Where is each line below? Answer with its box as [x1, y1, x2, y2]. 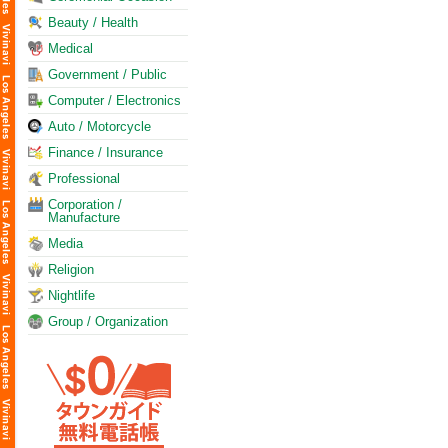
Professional [48, 171, 120, 186]
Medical [48, 41, 93, 56]
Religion [48, 262, 94, 277]
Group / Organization [48, 314, 168, 329]
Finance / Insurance [48, 145, 163, 160]
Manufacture [48, 210, 120, 225]
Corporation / [48, 197, 122, 212]
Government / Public [48, 67, 167, 82]
